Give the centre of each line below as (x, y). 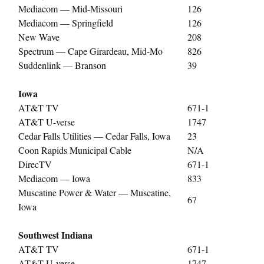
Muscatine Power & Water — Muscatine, (95, 192)
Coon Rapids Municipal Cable (75, 150)
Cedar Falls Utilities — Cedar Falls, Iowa (94, 136)
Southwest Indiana (55, 235)
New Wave (39, 37)
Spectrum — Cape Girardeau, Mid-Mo (90, 51)
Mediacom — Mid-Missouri (70, 8)
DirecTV (35, 164)
